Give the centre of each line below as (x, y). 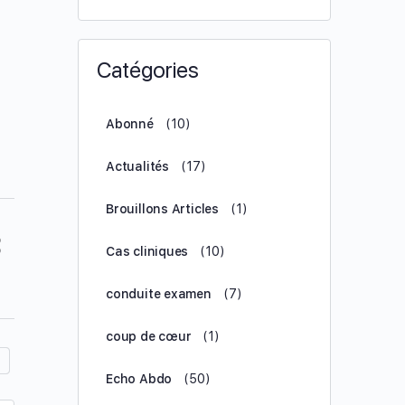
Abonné (130, 124)
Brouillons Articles (163, 209)
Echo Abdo (139, 379)
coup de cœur (149, 336)
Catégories (148, 70)
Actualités (137, 166)
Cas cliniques (147, 251)
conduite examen (159, 294)
